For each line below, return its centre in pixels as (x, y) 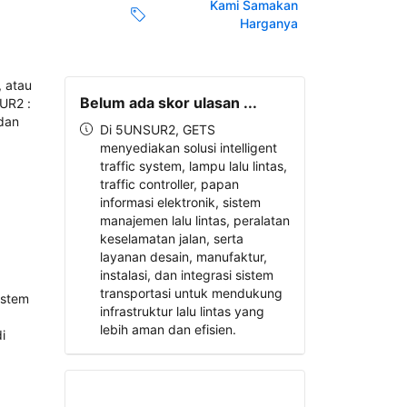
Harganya (269, 24)
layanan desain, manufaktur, (183, 257)
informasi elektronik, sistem (180, 202)
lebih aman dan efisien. (168, 329)
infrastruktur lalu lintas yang (182, 311)
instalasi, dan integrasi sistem (186, 275)
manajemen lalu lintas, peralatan (194, 220)
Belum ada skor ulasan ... (168, 103)
